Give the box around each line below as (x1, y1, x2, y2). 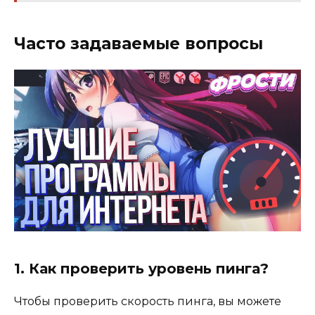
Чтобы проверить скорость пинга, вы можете (14, 294, 281, 308)
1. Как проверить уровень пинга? (14, 259, 269, 277)
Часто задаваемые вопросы (14, 34, 263, 54)
